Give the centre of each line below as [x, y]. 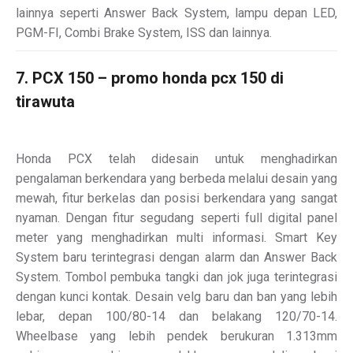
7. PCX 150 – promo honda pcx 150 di [150, 78]
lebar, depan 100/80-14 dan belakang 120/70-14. [176, 316]
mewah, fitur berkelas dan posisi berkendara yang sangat [176, 198]
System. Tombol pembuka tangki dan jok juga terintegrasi [176, 277]
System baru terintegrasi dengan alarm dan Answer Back [176, 257]
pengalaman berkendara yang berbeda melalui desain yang [176, 178]
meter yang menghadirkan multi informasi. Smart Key [176, 237]
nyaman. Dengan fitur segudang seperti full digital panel [176, 217]
